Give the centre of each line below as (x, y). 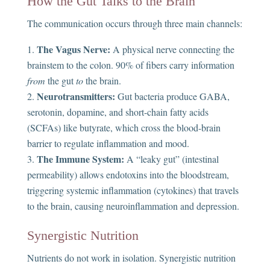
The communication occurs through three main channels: (134, 24)
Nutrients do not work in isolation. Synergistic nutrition (131, 258)
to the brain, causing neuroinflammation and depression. (133, 206)
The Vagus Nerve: (73, 49)
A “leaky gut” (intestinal (171, 159)
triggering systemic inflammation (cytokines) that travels (133, 190)
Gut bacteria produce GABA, (172, 96)
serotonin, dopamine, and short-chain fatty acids (118, 112)
